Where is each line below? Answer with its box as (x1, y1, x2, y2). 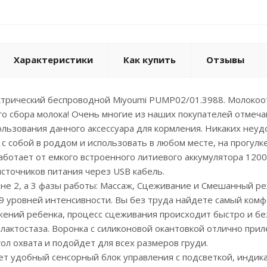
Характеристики (14, 54, 93, 66)
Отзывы (206, 54, 244, 66)
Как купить (123, 54, 176, 66)
